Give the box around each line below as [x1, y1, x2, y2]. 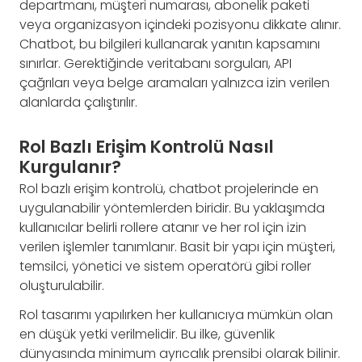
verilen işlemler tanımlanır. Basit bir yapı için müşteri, [19, 237, 335, 256]
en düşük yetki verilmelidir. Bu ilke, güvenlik [19, 324, 275, 343]
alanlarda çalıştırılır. [19, 93, 137, 112]
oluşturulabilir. [19, 276, 104, 295]
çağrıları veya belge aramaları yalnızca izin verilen [19, 74, 330, 93]
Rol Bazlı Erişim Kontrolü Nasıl [19, 134, 274, 160]
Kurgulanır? [19, 154, 121, 180]
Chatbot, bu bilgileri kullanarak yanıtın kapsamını [19, 35, 320, 54]
